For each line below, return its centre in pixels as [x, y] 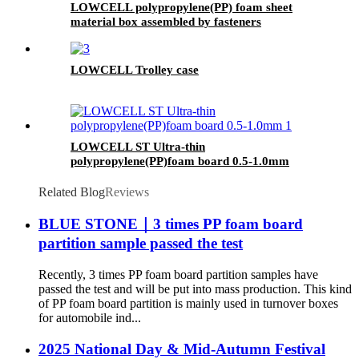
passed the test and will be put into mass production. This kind [195, 289]
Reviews [127, 192]
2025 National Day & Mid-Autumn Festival [182, 349]
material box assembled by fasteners [166, 21]
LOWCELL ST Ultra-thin [138, 146]
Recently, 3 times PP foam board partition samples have [178, 275]
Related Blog [72, 192]
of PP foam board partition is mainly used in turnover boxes [188, 304]
